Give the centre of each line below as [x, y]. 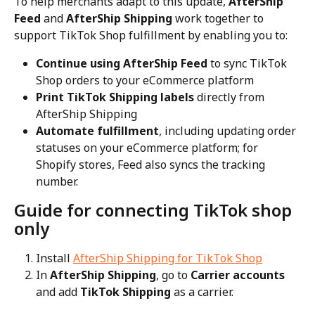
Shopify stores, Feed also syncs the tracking [152, 164]
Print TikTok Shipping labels [115, 97]
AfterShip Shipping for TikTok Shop [168, 258]
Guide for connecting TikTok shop [155, 210]
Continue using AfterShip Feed [122, 63]
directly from [231, 97]
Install [54, 258]
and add [58, 292]
